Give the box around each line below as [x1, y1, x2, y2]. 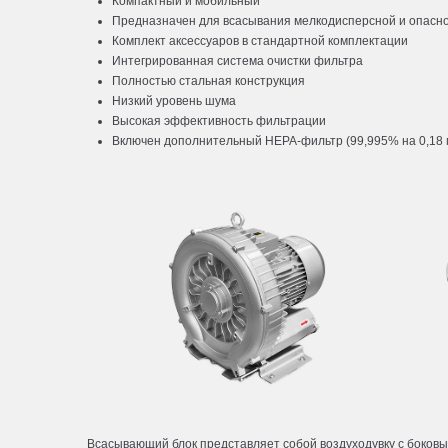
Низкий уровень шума [112, 94, 236, 109]
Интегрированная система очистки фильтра [112, 54, 363, 69]
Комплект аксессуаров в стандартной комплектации [112, 34, 408, 49]
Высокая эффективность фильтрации [112, 114, 326, 129]
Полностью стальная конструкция [112, 74, 305, 89]
